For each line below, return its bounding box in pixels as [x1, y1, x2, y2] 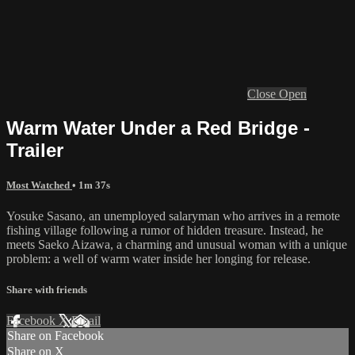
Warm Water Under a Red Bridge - [6, 116, 310, 139]
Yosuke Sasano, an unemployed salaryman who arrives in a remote [6, 209, 340, 223]
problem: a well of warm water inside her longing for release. [6, 252, 311, 265]
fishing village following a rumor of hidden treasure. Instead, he [6, 223, 323, 237]
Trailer [6, 139, 63, 161]
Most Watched [6, 178, 72, 191]
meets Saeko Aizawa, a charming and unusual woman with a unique [6, 238, 347, 251]
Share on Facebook [7, 329, 104, 343]
